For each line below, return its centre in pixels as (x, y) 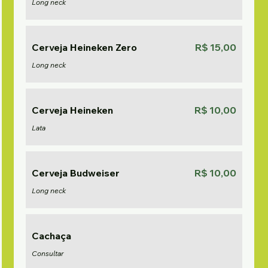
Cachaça (52, 236)
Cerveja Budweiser (76, 173)
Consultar (48, 253)
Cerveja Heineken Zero (85, 47)
